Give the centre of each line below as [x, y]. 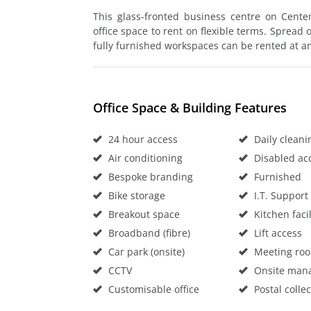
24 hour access [142, 139]
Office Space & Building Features [190, 107]
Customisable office [152, 289]
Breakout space [143, 214]
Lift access [276, 233]
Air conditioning [144, 158]
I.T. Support [279, 195]
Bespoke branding [149, 176]
